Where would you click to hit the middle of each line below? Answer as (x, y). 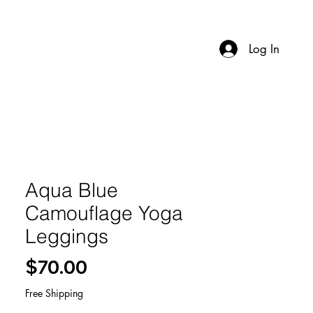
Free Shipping (54, 293)
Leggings (67, 236)
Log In (264, 49)
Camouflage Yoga (104, 213)
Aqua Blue (72, 190)
